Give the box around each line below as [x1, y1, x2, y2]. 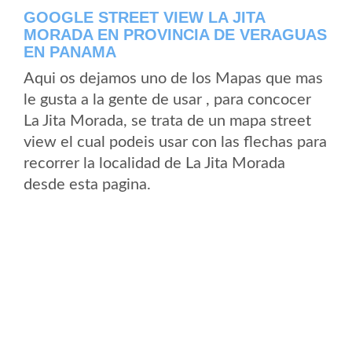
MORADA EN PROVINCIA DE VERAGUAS [24, 26, 327, 43]
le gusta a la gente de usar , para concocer [24, 92, 311, 108]
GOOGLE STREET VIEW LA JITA [24, 9, 265, 26]
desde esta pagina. [24, 177, 151, 192]
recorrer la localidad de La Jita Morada [24, 156, 285, 171]
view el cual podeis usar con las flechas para [24, 134, 327, 150]
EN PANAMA [24, 43, 116, 60]
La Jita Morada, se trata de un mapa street [24, 113, 311, 129]
